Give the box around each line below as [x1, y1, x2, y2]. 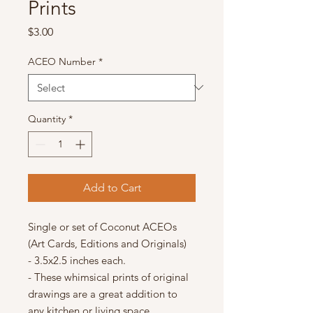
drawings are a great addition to [28, 286, 177, 300]
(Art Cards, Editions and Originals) [28, 236, 189, 250]
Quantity [28, 112, 66, 125]
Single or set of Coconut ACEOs [28, 219, 177, 233]
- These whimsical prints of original [28, 270, 189, 284]
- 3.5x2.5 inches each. [28, 253, 126, 267]
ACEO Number [28, 54, 96, 68]
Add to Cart [82, 180, 141, 194]
